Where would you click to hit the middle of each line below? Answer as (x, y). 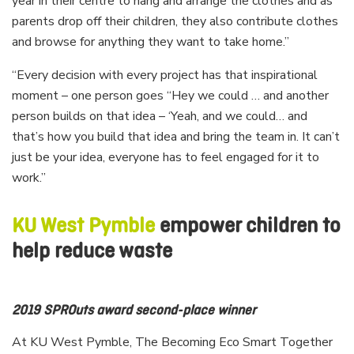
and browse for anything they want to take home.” (151, 42)
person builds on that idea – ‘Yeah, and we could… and (160, 117)
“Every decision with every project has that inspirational (165, 75)
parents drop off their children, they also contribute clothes (175, 22)
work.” (29, 178)
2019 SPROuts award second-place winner (134, 311)
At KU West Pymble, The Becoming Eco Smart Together (172, 343)
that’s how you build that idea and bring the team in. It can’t (176, 137)
